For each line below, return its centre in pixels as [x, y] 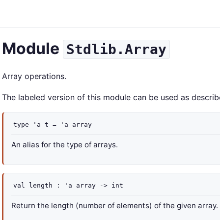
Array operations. [34, 76]
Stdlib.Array [116, 49]
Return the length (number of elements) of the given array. [115, 206]
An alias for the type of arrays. [65, 145]
